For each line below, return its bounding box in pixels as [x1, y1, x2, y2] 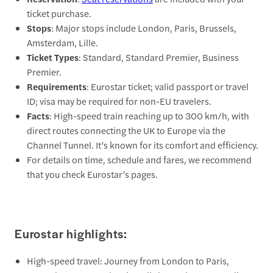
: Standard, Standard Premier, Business [79, 50, 239, 63]
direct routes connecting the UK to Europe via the [27, 123, 225, 136]
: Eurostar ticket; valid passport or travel [87, 79, 249, 93]
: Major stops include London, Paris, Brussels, [51, 21, 236, 34]
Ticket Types [27, 50, 79, 63]
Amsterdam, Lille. [27, 35, 98, 49]
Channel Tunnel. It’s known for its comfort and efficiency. [27, 138, 258, 151]
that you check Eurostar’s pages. [27, 167, 158, 180]
